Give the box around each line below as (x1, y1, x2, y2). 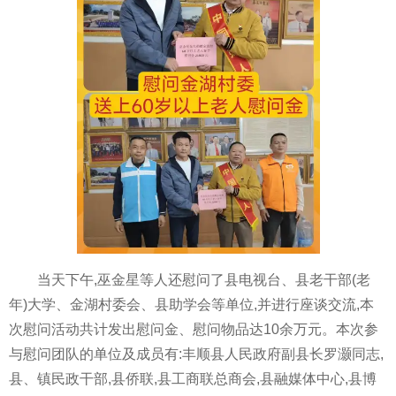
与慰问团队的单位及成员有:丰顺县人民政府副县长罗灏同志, (9, 346, 384, 362)
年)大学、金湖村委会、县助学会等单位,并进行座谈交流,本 (9, 296, 374, 312)
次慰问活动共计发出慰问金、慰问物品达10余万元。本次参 (9, 321, 378, 337)
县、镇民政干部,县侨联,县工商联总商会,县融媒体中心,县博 (9, 370, 377, 386)
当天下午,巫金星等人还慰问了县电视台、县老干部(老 (37, 271, 370, 287)
